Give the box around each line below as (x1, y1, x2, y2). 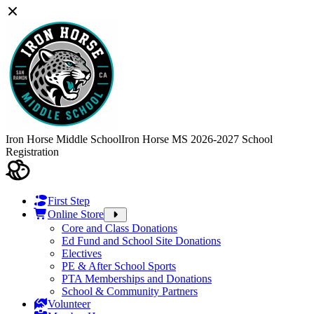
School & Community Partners (62, 285, 198, 297)
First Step (48, 195, 90, 207)
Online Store (48, 208, 104, 220)
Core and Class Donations (62, 222, 177, 234)
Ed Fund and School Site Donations (62, 235, 221, 247)
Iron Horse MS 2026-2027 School (121, 133, 273, 145)
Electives (62, 247, 102, 259)
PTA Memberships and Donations (62, 273, 212, 285)
